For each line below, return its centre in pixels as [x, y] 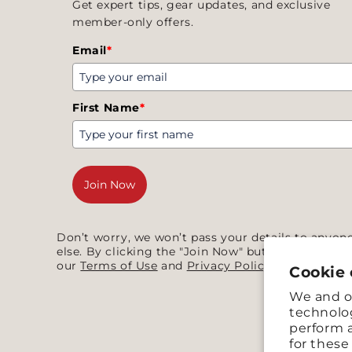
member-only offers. [133, 22]
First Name [106, 108]
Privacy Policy [229, 266]
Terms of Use [119, 266]
